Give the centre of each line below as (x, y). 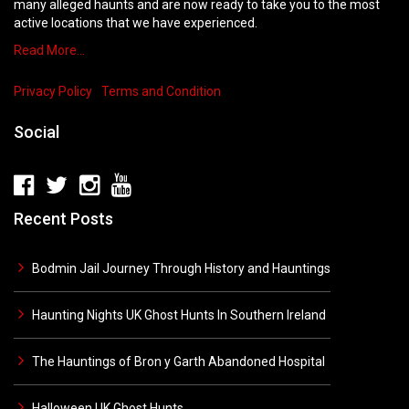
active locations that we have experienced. (136, 23)
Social (37, 132)
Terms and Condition (161, 91)
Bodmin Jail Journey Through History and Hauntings (181, 268)
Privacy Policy (53, 91)
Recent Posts (63, 219)
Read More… (49, 50)
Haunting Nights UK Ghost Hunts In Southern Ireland (179, 315)
